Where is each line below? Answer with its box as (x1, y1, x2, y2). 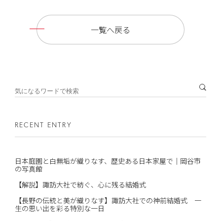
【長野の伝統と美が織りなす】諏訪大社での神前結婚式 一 (14, 195, 201, 205)
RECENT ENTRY (14, 121, 72, 129)
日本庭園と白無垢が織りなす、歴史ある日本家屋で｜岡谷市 (14, 155, 201, 166)
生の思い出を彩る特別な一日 (14, 203, 105, 213)
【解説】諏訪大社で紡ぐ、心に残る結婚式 (14, 179, 146, 189)
